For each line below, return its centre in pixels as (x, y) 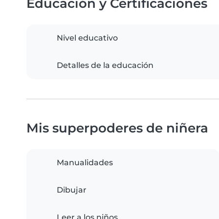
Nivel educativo (87, 38)
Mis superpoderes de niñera (117, 128)
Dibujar (72, 190)
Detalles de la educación (105, 66)
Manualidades (85, 163)
